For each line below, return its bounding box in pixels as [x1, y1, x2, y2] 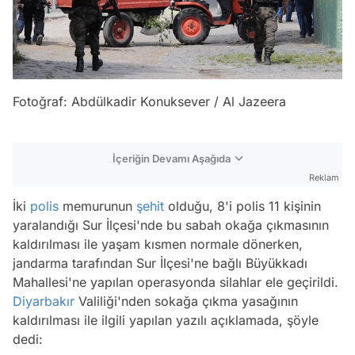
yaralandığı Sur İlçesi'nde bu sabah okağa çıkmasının [13, 216, 329, 233]
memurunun [59, 197, 136, 214]
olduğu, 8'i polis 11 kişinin [164, 197, 321, 214]
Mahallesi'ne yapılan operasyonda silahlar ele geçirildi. [13, 273, 338, 290]
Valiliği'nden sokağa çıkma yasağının [74, 292, 298, 309]
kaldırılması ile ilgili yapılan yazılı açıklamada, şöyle [13, 311, 319, 328]
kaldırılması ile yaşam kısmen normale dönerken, [13, 235, 303, 252]
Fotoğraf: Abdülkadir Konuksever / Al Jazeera [13, 93, 290, 109]
